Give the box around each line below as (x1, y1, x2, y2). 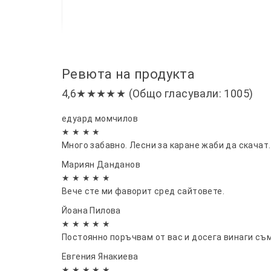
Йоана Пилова (62, 205, 121, 215)
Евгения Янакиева (62, 251, 139, 261)
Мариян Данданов (62, 159, 140, 169)
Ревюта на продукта (62, 66, 195, 82)
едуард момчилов (62, 113, 138, 123)
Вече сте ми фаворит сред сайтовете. (62, 186, 224, 196)
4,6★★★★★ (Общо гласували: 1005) (62, 87, 253, 100)
